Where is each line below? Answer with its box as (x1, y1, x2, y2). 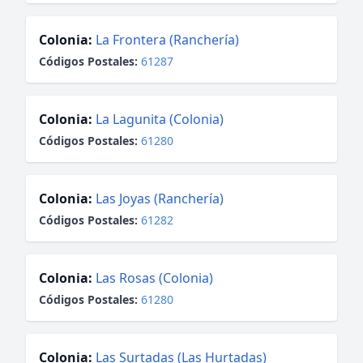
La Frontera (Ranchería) (96, 31, 239, 49)
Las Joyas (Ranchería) (96, 190, 224, 207)
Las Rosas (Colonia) (96, 269, 213, 287)
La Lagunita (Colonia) (96, 110, 224, 128)
